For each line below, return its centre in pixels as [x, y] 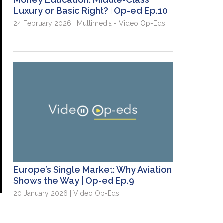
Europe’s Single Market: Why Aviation [93, 170]
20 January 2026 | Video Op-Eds [67, 193]
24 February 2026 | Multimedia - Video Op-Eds [90, 24]
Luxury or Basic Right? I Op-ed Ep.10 [91, 11]
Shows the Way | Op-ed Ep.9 [74, 181]
